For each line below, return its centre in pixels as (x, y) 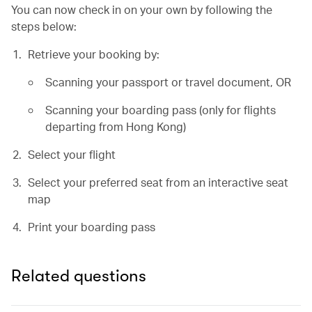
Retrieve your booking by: (93, 54)
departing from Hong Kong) (115, 126)
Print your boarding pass (91, 227)
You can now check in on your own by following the (142, 9)
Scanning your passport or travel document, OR (168, 82)
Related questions (79, 276)
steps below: (44, 26)
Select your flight (71, 154)
